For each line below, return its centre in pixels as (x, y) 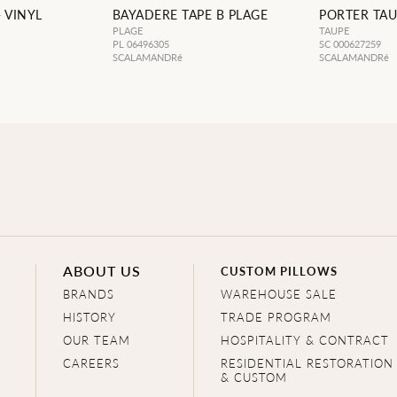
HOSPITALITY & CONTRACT (305, 340)
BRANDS (89, 294)
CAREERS (92, 363)
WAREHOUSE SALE (279, 294)
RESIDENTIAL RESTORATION (307, 363)
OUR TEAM (97, 340)
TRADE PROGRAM (276, 317)
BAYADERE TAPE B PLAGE (190, 15)
